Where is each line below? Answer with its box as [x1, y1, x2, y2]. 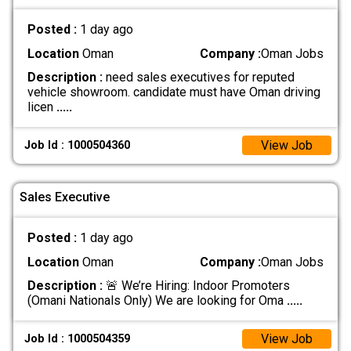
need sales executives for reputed [102, 69, 295, 85]
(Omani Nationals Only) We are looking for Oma [27, 292, 287, 308]
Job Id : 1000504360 [24, 139, 131, 153]
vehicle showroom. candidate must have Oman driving [27, 84, 320, 100]
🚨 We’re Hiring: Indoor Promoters [102, 277, 290, 293]
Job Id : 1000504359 [24, 332, 131, 346]
